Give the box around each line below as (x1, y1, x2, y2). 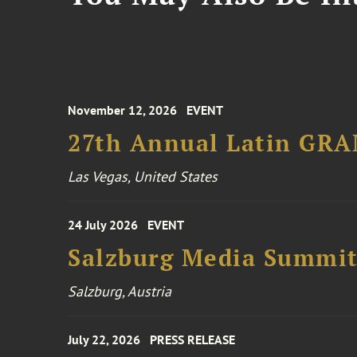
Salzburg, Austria (68, 282, 172, 300)
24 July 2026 (68, 217, 139, 233)
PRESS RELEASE (150, 331, 236, 347)
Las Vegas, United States (68, 167, 218, 186)
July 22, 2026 (68, 331, 141, 347)
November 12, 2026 (68, 102, 178, 118)
